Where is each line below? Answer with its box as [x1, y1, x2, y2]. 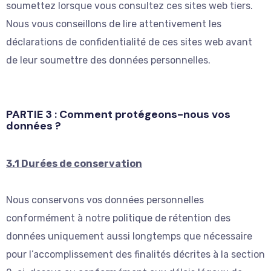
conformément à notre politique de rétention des [6, 212, 230, 224]
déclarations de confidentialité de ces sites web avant [6, 36, 252, 48]
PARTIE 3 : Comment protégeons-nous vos [6, 107, 230, 122]
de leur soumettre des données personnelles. [6, 54, 211, 67]
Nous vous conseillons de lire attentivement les [6, 18, 221, 30]
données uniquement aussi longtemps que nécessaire [6, 230, 252, 243]
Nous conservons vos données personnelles [6, 194, 204, 206]
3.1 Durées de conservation [6, 158, 142, 170]
